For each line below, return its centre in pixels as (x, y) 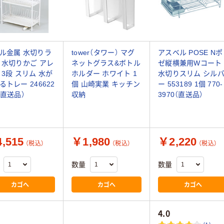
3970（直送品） (181, 95)
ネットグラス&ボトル (106, 63)
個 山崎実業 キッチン (106, 84)
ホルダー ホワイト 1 (104, 74)
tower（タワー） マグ (103, 53)
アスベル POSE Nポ (190, 53)
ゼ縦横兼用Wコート (190, 63)
